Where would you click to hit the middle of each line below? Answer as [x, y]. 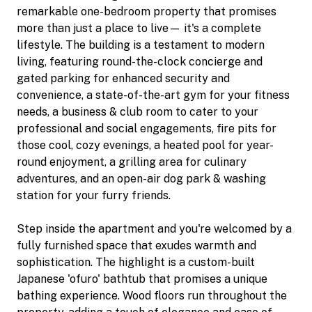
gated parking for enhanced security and [123, 78]
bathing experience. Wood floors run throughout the [152, 295]
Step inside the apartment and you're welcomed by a [154, 228]
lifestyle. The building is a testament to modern [141, 45]
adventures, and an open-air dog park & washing [141, 178]
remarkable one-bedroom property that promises [147, 11]
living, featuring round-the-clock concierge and [140, 61]
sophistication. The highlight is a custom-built [136, 262]
